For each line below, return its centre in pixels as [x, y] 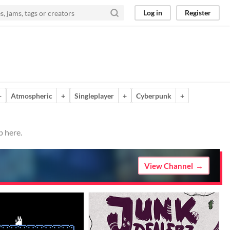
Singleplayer [94, 95]
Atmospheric [32, 95]
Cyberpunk [154, 95]
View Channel [169, 166]
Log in [153, 13]
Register [198, 13]
